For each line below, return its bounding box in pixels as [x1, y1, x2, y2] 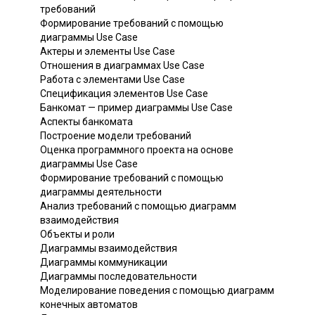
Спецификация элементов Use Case [40, 87, 208, 99]
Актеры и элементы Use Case [40, 45, 175, 57]
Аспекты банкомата [40, 115, 133, 127]
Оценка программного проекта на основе [40, 143, 233, 155]
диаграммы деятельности [40, 186, 162, 198]
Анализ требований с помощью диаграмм [40, 200, 236, 212]
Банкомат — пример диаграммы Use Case [40, 101, 233, 113]
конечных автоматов [40, 298, 138, 310]
